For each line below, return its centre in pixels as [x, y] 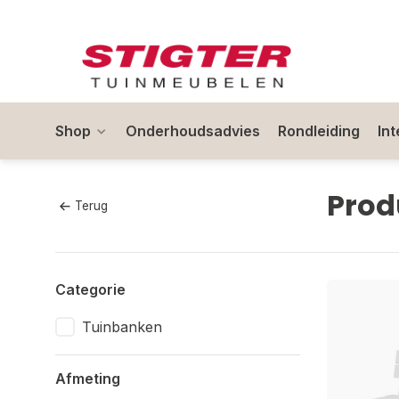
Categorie [90, 289]
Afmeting [88, 379]
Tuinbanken [122, 327]
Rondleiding [319, 131]
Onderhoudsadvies [193, 131]
